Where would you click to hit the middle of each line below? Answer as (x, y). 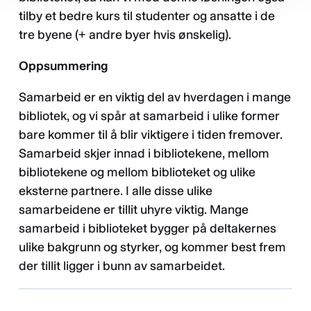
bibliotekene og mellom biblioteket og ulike (137, 172)
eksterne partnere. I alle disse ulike (116, 191)
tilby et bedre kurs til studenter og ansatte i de (147, 16)
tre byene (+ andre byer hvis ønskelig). (125, 34)
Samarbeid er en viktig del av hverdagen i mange (155, 97)
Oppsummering (64, 66)
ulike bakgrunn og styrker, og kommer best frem (152, 247)
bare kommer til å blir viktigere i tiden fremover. (151, 134)
